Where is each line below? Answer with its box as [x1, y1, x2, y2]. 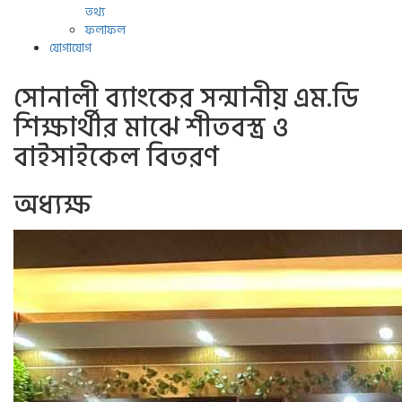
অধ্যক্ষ [13, 184, 92, 227]
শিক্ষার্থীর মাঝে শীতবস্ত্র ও [13, 107, 288, 150]
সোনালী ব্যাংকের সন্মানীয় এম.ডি [13, 77, 359, 120]
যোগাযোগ [49, 38, 92, 58]
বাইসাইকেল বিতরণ [13, 136, 219, 179]
